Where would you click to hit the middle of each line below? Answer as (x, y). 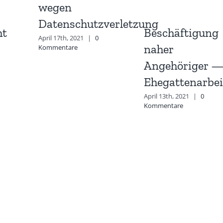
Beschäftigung (181, 32)
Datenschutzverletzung (98, 23)
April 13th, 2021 (166, 96)
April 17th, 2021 (61, 38)
